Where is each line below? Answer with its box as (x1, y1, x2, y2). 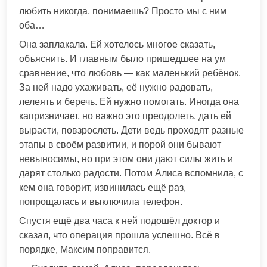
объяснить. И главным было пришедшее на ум (19, 53, 226, 64)
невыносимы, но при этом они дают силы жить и (19, 153, 233, 164)
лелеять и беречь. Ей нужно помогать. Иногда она (19, 96, 239, 107)
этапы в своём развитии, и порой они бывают (19, 139, 221, 150)
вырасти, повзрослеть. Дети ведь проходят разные (19, 125, 244, 135)
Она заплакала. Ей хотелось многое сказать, (19, 39, 215, 49)
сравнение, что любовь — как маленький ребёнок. (19, 67, 241, 78)
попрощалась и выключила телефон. (19, 196, 182, 207)
